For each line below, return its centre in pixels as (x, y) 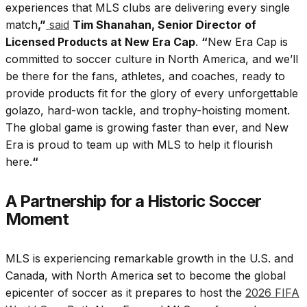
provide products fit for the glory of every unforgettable (152, 94)
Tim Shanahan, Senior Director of (164, 25)
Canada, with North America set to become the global (146, 276)
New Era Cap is (248, 42)
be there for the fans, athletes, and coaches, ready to (145, 76)
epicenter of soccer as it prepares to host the (125, 293)
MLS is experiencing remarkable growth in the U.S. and (149, 259)
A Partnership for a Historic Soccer (134, 201)
